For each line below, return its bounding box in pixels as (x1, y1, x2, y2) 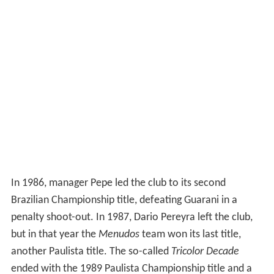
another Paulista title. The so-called (10, 245, 171, 257)
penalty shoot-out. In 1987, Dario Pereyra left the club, (10, 211, 253, 223)
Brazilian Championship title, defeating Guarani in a (10, 194, 237, 206)
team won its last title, (139, 228, 241, 240)
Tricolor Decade (171, 245, 239, 257)
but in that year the (10, 228, 98, 240)
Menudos (98, 228, 139, 240)
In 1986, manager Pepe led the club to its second (10, 177, 226, 189)
